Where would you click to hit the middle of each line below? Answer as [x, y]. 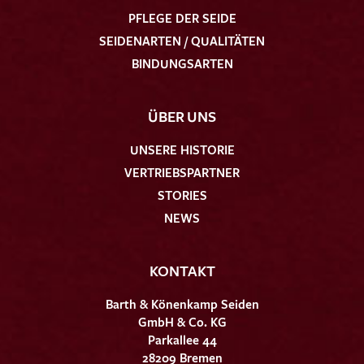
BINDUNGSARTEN [182, 63]
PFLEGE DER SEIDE [182, 17]
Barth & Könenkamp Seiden [182, 303]
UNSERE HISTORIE [182, 149]
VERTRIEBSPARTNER [182, 172]
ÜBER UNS [182, 116]
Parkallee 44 [182, 339]
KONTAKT [182, 270]
